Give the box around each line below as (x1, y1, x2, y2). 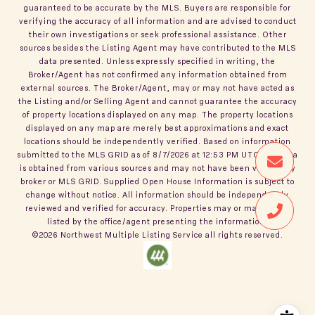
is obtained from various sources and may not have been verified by (19, 162, 296, 173)
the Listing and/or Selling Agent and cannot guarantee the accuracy (18, 95, 297, 106)
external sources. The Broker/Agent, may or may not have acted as (20, 82, 295, 93)
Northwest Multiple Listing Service (60, 229, 203, 240)
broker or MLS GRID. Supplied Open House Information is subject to (20, 175, 295, 186)
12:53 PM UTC (202, 148, 259, 160)
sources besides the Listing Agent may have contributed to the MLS (19, 41, 296, 53)
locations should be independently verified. (24, 135, 203, 146)
